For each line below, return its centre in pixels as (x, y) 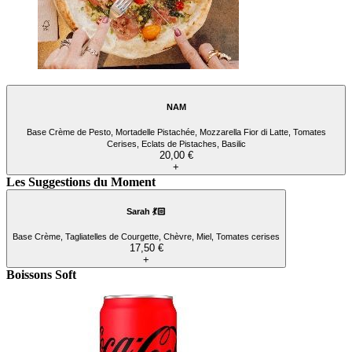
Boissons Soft (41, 275)
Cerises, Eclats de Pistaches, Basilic (176, 144)
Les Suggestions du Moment (81, 182)
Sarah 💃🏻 (146, 211)
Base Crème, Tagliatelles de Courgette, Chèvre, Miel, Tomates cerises (146, 237)
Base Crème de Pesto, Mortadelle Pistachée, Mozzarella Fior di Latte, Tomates (176, 132)
